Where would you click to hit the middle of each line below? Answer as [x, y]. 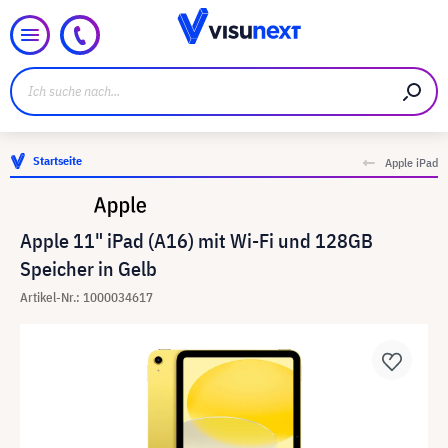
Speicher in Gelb [88, 268]
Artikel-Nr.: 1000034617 [86, 297]
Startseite [57, 160]
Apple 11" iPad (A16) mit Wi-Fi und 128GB [196, 240]
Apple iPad [411, 162]
